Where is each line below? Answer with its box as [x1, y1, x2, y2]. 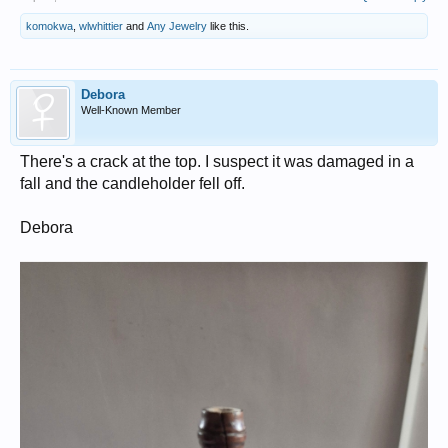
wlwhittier [79, 20, 123, 32]
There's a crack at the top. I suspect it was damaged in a [20, 153, 414, 170]
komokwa [26, 20, 73, 32]
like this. [207, 20, 249, 32]
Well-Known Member [81, 104, 181, 116]
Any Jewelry [147, 20, 207, 32]
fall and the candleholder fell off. [20, 175, 245, 192]
